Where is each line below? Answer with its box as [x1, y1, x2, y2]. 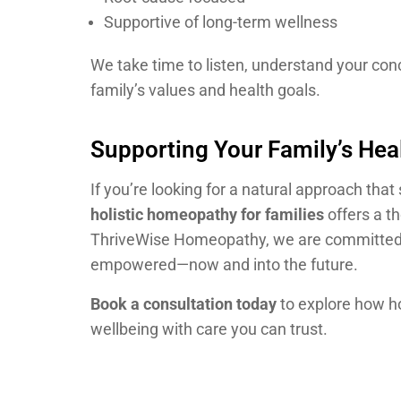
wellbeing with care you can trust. [90, 319, 328, 338]
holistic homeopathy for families [90, 204, 324, 224]
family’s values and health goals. [90, 81, 320, 100]
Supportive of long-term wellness [104, 13, 337, 32]
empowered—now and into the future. [90, 254, 358, 274]
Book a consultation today [90, 294, 277, 313]
